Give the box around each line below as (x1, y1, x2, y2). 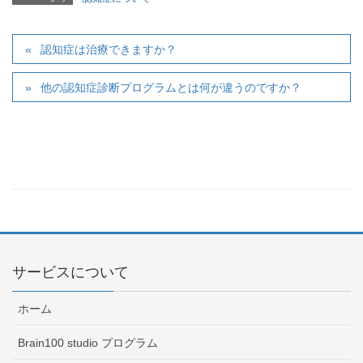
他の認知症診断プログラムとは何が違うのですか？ (41, 80, 302, 94)
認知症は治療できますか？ (41, 42, 177, 56)
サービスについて (12, 263, 129, 280)
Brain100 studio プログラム (18, 335, 158, 349)
